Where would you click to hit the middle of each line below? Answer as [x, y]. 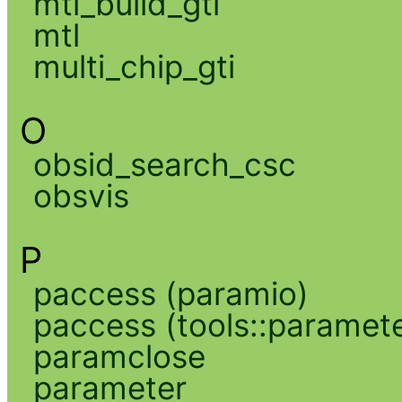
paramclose [119, 356]
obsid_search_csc [164, 164]
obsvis [81, 195]
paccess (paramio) [170, 293]
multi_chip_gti [134, 66]
